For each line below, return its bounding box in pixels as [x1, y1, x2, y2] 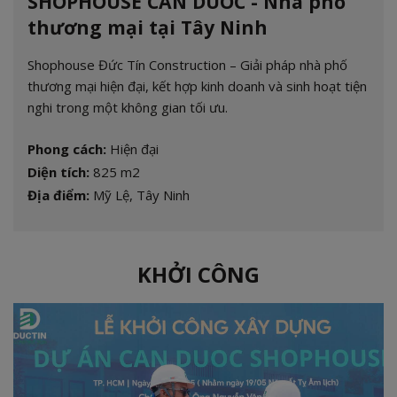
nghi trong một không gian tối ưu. [27, 97, 228, 116]
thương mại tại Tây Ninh [27, 13, 268, 40]
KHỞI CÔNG [137, 259, 260, 289]
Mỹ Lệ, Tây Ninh [90, 185, 190, 204]
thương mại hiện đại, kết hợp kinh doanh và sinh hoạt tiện [27, 76, 367, 95]
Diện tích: [27, 162, 90, 181]
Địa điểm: [27, 185, 90, 204]
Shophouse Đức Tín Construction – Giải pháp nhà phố [27, 55, 347, 74]
